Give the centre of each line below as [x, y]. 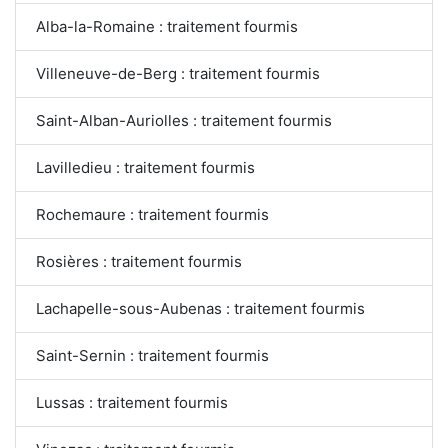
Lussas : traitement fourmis [132, 403]
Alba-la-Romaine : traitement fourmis [167, 27]
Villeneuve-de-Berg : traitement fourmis [178, 74]
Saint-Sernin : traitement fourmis [152, 356]
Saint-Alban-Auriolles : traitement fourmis [184, 121]
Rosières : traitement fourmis [139, 262]
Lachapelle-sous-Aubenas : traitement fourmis [200, 309]
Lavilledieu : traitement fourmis [145, 168]
